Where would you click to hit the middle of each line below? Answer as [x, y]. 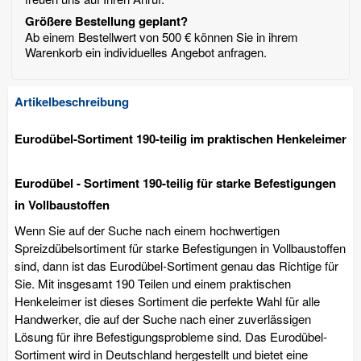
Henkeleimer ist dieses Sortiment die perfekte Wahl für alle [167, 301]
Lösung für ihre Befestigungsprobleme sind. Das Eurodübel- [171, 336]
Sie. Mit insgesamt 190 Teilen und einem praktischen [153, 283]
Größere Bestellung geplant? [106, 21]
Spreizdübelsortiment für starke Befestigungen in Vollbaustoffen [180, 247]
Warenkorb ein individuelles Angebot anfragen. [146, 52]
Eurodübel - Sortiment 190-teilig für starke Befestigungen [175, 183]
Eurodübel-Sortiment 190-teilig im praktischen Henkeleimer [180, 138]
